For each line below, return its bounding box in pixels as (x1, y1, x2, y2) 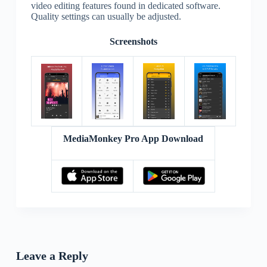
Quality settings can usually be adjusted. (30, 11, 181, 21)
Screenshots (109, 36, 157, 46)
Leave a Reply (15, 249, 88, 262)
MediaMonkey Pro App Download (63, 133, 204, 144)
